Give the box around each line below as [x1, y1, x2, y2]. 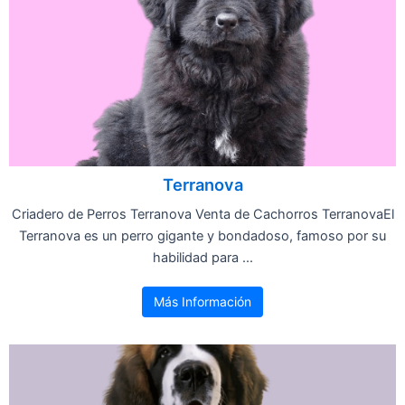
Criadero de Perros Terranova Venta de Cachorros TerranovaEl [11, 205, 394, 222]
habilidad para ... [152, 249, 253, 266]
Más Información [154, 293, 251, 309]
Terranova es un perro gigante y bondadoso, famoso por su [19, 227, 386, 244]
